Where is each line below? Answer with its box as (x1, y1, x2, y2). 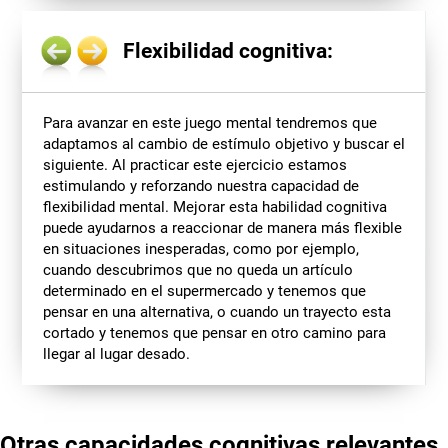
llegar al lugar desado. (42, 344, 190, 363)
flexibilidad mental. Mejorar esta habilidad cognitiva (42, 197, 387, 216)
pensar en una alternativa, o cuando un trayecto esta (42, 302, 391, 321)
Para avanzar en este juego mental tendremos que (42, 113, 377, 132)
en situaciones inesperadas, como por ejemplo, (42, 239, 359, 258)
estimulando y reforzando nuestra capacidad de (42, 176, 359, 195)
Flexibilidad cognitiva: (122, 39, 333, 64)
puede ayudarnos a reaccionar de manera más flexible (42, 218, 402, 237)
